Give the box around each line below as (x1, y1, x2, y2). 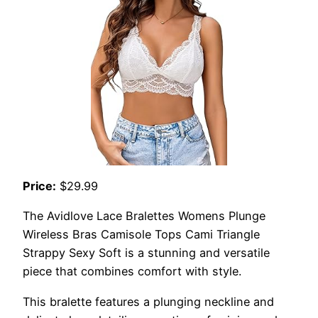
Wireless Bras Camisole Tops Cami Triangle (23, 227, 260, 242)
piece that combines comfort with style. (23, 264, 241, 279)
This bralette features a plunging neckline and (23, 294, 274, 309)
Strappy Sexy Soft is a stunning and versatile (23, 246, 270, 261)
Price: (23, 178, 56, 193)
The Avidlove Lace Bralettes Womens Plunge (23, 209, 265, 224)
